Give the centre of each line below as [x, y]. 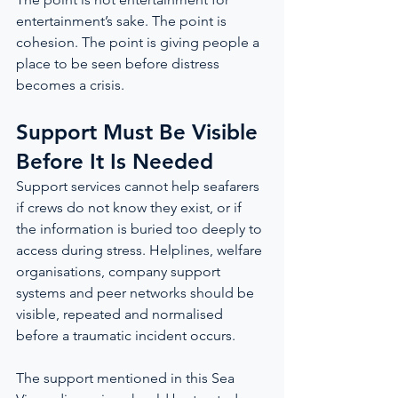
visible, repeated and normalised [121, 314]
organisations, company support [120, 271]
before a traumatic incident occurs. [126, 335]
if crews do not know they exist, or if [131, 207]
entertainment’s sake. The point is [123, 21]
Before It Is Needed [115, 161]
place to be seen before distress [119, 64]
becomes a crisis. [70, 85]
